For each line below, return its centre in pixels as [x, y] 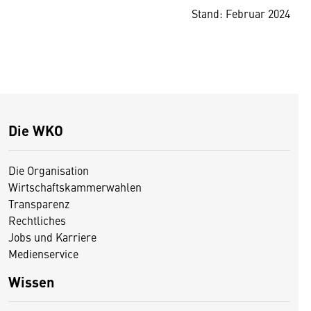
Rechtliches [37, 220]
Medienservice [43, 253]
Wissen [31, 281]
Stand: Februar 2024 [241, 13]
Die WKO [36, 130]
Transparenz [39, 203]
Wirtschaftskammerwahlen [75, 187]
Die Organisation [49, 170]
